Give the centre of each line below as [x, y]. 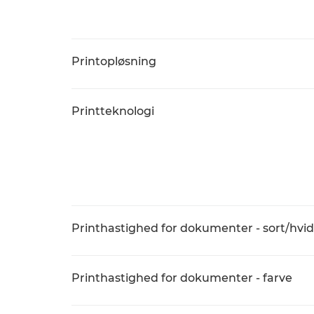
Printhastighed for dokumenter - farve [182, 278]
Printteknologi [113, 111]
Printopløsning [114, 61]
